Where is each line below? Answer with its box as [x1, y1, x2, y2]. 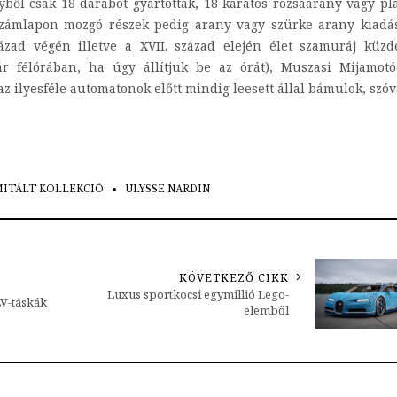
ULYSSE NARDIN [124, 183, 210, 196]
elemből [244, 302, 289, 319]
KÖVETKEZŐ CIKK [179, 270, 289, 286]
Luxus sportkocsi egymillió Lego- [107, 286, 289, 303]
